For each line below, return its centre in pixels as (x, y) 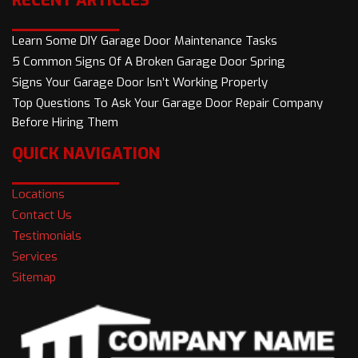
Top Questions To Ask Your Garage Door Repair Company (167, 103)
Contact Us (42, 215)
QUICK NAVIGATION (86, 154)
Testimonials (47, 236)
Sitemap (34, 278)
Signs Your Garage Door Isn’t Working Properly (140, 83)
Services (35, 257)
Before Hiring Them (65, 123)
